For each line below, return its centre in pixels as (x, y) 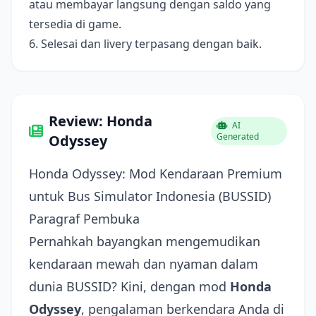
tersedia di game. (75, 24)
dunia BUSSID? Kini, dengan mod (129, 286)
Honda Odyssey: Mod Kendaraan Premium (156, 174)
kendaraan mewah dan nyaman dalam (144, 264)
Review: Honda (101, 121)
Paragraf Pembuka (84, 219)
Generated (238, 136)
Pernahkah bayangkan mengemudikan (145, 241)
